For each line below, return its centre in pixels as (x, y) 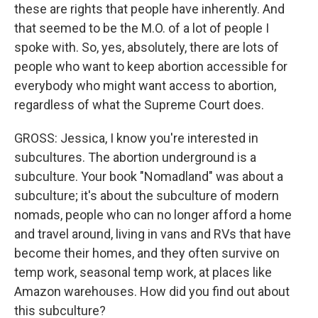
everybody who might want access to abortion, (145, 86)
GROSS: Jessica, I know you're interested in (136, 138)
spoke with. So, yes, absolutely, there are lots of (147, 47)
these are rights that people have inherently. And (149, 9)
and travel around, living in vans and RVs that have (153, 234)
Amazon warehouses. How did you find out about (152, 291)
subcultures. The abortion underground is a (135, 157)
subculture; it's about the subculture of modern (147, 196)
